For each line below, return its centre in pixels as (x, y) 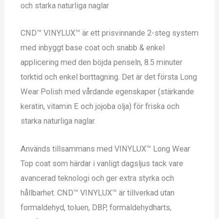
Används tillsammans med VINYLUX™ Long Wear (105, 149)
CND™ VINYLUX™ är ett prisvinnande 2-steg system (109, 33)
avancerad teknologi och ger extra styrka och (97, 178)
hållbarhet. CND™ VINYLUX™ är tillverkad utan (97, 193)
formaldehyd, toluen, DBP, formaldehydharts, (96, 207)
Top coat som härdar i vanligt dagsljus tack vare (102, 163)
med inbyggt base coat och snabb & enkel (92, 48)
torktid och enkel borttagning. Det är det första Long (109, 77)
